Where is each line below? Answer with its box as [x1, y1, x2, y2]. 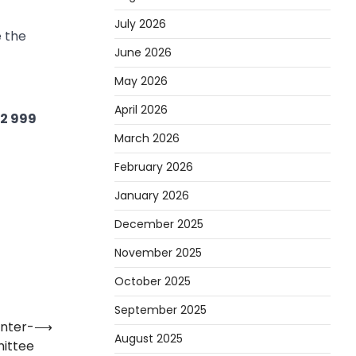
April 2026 [114, 101, 168, 118]
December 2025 [114, 215, 203, 232]
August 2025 [114, 330, 183, 346]
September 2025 [114, 301, 207, 318]
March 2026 [114, 130, 180, 146]
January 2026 [114, 187, 189, 203]
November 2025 [114, 244, 202, 261]
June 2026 [114, 44, 172, 60]
